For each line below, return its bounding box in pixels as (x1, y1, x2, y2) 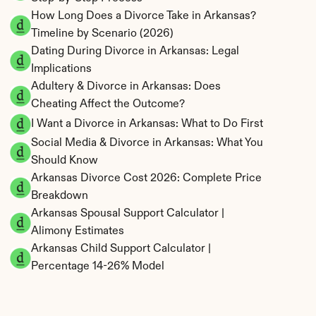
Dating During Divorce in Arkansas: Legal (31, 46, 239, 57)
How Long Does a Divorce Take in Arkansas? (31, 11, 256, 22)
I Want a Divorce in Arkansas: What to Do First (31, 118, 263, 130)
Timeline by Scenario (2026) (31, 28, 174, 39)
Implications (31, 63, 92, 75)
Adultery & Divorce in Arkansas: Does (31, 81, 221, 92)
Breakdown (31, 190, 88, 202)
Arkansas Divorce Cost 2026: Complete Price (31, 173, 262, 184)
